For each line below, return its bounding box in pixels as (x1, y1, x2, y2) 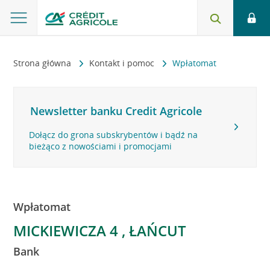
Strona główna (13, 57, 74, 69)
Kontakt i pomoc (89, 57, 157, 69)
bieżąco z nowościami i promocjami (29, 140, 172, 152)
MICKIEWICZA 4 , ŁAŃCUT (13, 221, 187, 240)
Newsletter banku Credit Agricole (30, 104, 202, 118)
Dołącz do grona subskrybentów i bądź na (29, 129, 198, 140)
